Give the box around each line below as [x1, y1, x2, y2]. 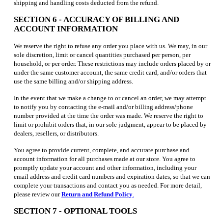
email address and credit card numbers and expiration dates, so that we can [14, 172, 210, 180]
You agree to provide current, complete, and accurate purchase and [14, 146, 190, 154]
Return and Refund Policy [61, 190, 133, 198]
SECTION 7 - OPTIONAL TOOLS [14, 206, 137, 216]
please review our [14, 190, 61, 198]
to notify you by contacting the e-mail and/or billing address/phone [14, 103, 193, 110]
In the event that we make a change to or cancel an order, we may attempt [14, 94, 206, 102]
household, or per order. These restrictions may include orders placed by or [14, 59, 211, 67]
